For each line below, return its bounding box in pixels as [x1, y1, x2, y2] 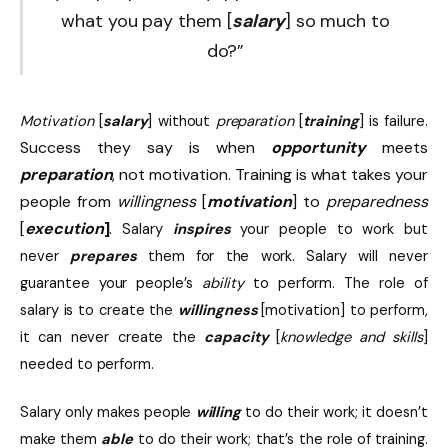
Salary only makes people [20, 401, 196, 422]
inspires [172, 218, 231, 239]
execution [24, 217, 104, 239]
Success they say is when [20, 136, 272, 158]
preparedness [325, 190, 428, 212]
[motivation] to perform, [261, 299, 428, 320]
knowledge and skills [280, 326, 424, 347]
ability [202, 272, 244, 293]
